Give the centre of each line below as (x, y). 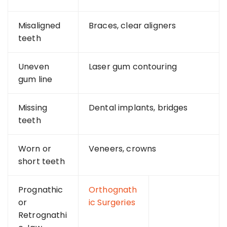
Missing (33, 107)
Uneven (34, 66)
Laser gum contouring (133, 66)
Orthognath (113, 190)
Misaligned (40, 25)
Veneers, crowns (123, 148)
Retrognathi (43, 215)
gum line (35, 79)
